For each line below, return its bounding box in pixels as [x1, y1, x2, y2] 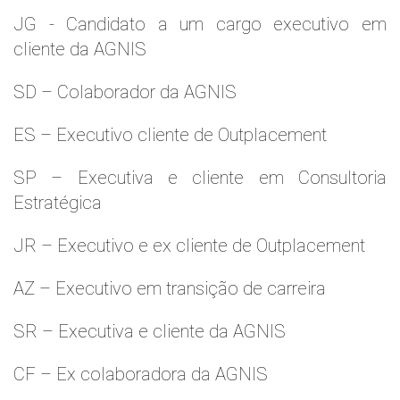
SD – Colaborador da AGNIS [13, 81, 237, 103]
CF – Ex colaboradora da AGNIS [13, 363, 268, 385]
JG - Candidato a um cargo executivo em [13, 13, 387, 35]
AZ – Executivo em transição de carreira [13, 278, 326, 299]
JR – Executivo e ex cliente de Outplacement [13, 235, 365, 256]
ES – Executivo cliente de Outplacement [13, 124, 327, 146]
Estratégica [13, 192, 102, 213]
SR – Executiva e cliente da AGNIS [13, 321, 286, 342]
